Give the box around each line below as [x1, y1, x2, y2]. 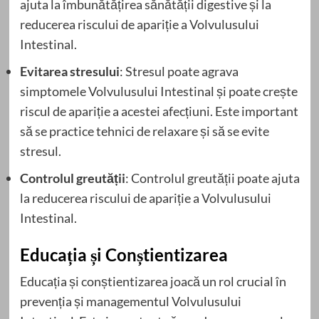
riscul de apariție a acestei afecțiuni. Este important [19, 103, 298, 119]
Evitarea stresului [19, 63, 120, 79]
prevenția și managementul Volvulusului [19, 293, 241, 309]
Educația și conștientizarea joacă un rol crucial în [19, 273, 286, 289]
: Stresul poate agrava [119, 63, 239, 79]
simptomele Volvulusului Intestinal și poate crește [19, 83, 298, 99]
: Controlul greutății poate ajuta [125, 169, 300, 186]
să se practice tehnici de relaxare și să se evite [19, 122, 269, 139]
